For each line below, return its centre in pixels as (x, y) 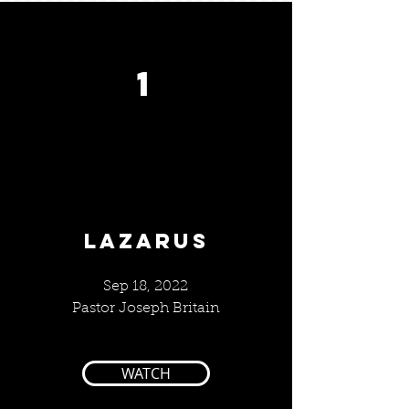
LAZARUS (146, 241)
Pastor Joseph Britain (146, 309)
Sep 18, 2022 (146, 287)
